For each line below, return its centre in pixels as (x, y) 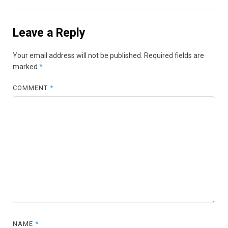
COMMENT (32, 88)
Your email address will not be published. (78, 56)
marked (26, 67)
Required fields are (174, 56)
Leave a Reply (49, 33)
